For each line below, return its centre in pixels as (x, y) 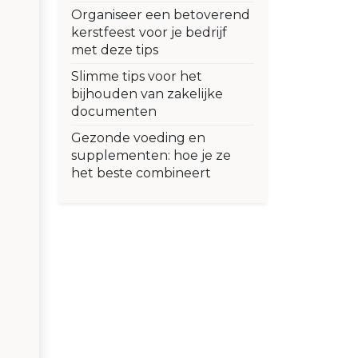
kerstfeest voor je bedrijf (149, 33)
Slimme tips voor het (137, 77)
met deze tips (115, 50)
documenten (114, 112)
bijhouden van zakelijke (147, 94)
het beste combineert (141, 173)
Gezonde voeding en (138, 138)
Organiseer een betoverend (161, 15)
